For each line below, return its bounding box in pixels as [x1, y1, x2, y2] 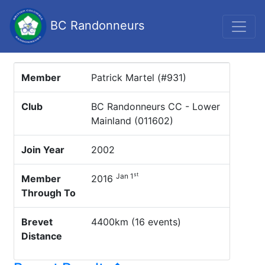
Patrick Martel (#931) [91, 72, 186, 83]
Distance [21, 230, 62, 242]
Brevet [21, 216, 53, 228]
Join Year [21, 144, 64, 156]
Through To [21, 187, 76, 199]
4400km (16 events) [91, 216, 181, 228]
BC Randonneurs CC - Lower [91, 101, 220, 112]
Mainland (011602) [91, 115, 173, 127]
